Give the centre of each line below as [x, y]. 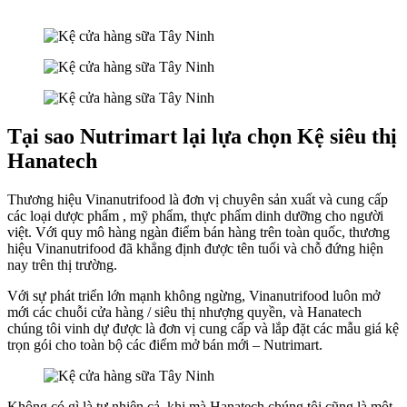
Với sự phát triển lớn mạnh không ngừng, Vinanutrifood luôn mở [194, 295]
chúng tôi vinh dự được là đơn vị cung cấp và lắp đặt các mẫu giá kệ [203, 328]
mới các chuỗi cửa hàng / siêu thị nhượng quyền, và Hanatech [184, 312]
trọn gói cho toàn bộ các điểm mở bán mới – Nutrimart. [165, 344]
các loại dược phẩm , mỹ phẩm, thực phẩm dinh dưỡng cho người [195, 215]
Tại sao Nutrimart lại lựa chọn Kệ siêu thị [202, 136]
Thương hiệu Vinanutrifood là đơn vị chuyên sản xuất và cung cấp [198, 199]
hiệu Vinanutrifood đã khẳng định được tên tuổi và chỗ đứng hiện [195, 248]
